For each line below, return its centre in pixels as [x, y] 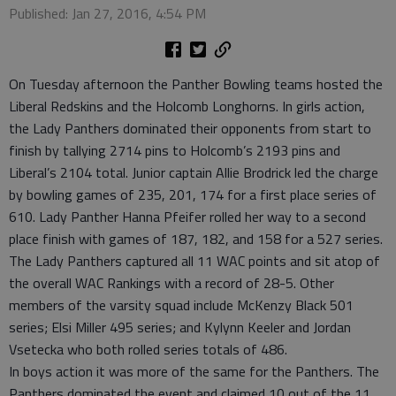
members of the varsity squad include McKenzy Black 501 [181, 305]
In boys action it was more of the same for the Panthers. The [194, 371]
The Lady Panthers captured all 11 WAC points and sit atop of [194, 261]
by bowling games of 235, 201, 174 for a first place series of [193, 194]
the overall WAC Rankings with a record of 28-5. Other [171, 283]
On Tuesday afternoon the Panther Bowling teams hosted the [196, 84]
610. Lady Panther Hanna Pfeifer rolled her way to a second [187, 217]
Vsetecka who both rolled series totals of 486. [148, 349]
